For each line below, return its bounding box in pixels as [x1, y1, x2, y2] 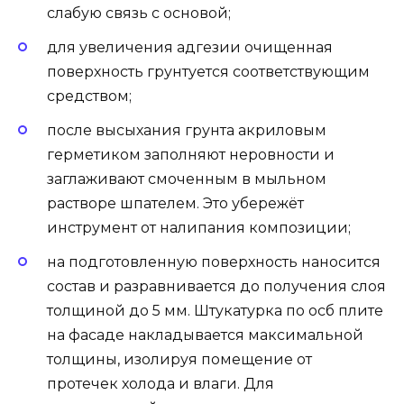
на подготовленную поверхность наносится [47, 253, 381, 271]
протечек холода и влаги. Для [47, 375, 274, 393]
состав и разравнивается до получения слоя [47, 278, 386, 296]
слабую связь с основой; [47, 4, 231, 22]
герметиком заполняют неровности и [47, 145, 335, 163]
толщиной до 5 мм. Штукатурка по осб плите [47, 302, 383, 320]
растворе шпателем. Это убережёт [47, 194, 304, 212]
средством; [47, 87, 132, 105]
